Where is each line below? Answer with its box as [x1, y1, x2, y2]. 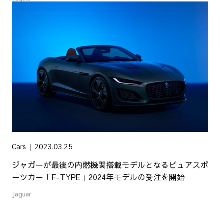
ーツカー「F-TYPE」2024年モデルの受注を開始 [12, 171, 185, 183]
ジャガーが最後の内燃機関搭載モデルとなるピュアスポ [12, 159, 208, 170]
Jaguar [12, 190, 31, 199]
